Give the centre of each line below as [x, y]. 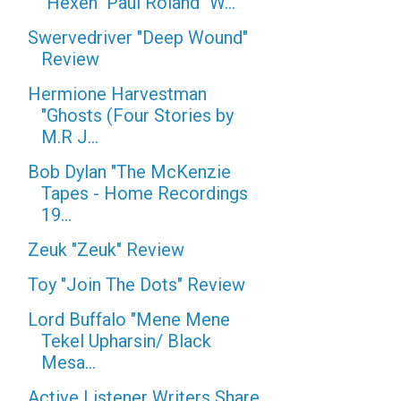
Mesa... [68, 363]
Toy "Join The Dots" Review [137, 285]
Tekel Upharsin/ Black [126, 341]
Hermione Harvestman [117, 94]
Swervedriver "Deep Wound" [138, 38]
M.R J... [70, 137]
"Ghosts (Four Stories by [137, 115]
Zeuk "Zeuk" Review [106, 250]
